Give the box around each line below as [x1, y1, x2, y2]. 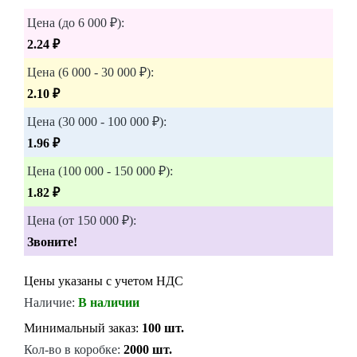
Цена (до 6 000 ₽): [27, 16, 124, 29]
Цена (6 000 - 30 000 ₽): [27, 65, 154, 79]
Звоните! [27, 235, 77, 249]
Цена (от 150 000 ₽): [27, 214, 136, 227]
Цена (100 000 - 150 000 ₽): [27, 164, 173, 178]
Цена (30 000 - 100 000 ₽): [27, 115, 167, 128]
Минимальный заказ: [24, 321, 142, 335]
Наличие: [24, 296, 75, 309]
